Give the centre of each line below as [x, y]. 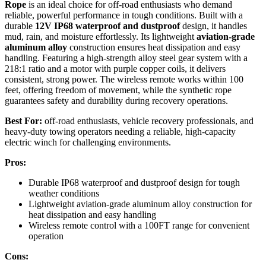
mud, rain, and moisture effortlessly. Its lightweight [101, 37]
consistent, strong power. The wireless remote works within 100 [124, 80]
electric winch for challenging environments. [88, 142]
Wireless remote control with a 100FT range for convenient [139, 226]
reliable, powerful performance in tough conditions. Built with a [124, 15]
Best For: [23, 121]
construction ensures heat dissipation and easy [154, 47]
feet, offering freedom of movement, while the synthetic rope [118, 90]
